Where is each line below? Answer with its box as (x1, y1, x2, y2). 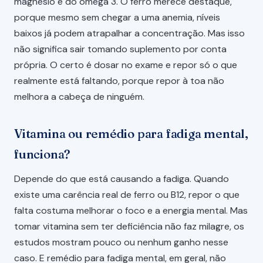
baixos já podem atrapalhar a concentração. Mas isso (14, 27, 245, 40)
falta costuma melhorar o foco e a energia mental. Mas (14, 204, 248, 217)
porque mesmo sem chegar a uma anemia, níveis (14, 11, 220, 24)
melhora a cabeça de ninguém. (14, 90, 144, 103)
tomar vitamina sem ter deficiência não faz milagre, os (14, 220, 244, 233)
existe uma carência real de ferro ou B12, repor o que (14, 188, 240, 201)
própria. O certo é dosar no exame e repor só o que (14, 59, 237, 72)
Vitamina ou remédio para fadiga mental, (14, 126, 248, 141)
